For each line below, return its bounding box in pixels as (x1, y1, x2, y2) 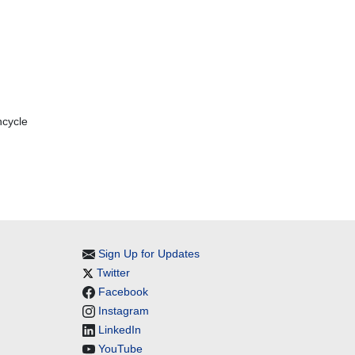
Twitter (96, 266, 130, 279)
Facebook (97, 285, 148, 298)
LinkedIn (97, 323, 141, 336)
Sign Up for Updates (97, 247, 200, 260)
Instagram (97, 304, 149, 317)
